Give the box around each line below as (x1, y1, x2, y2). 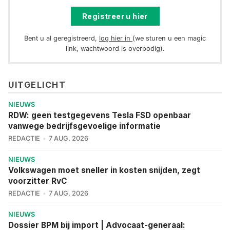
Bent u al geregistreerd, (24, 34, 99, 42)
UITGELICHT (8, 79, 66, 90)
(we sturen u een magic (132, 34, 206, 42)
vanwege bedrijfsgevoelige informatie (8, 121, 161, 131)
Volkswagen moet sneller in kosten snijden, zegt (8, 165, 200, 175)
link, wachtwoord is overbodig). (65, 44, 165, 52)
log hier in (99, 34, 132, 42)
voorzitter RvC (8, 176, 67, 186)
